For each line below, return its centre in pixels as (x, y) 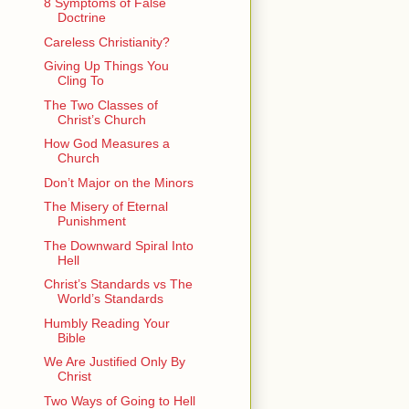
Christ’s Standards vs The (118, 284)
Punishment (91, 221)
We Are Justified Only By (114, 362)
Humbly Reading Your (106, 323)
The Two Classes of (100, 105)
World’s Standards (110, 299)
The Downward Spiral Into (118, 245)
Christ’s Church (101, 119)
